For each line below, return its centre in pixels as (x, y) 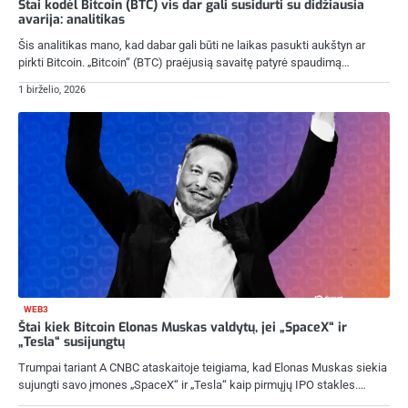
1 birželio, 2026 (52, 90)
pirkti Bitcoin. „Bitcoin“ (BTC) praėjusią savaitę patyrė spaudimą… (184, 62)
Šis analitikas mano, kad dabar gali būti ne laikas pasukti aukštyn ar (192, 45)
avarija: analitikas (71, 19)
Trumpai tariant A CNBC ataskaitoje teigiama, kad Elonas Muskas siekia (203, 368)
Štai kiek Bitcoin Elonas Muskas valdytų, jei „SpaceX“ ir (183, 328)
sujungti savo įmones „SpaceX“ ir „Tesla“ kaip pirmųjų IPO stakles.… (192, 385)
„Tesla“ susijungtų (71, 342)
